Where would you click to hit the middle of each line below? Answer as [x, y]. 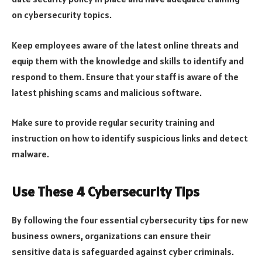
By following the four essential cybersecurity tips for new [130, 220]
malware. [30, 154]
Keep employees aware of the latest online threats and [125, 45]
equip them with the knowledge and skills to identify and [128, 61]
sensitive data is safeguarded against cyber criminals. [123, 251]
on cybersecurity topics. [62, 15]
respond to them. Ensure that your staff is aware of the [125, 76]
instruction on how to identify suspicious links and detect [130, 138]
